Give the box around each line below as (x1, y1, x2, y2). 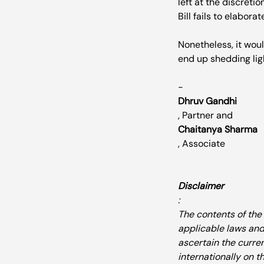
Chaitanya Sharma (178, 123, 258, 136)
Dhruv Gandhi (178, 95, 237, 108)
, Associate (178, 137, 225, 150)
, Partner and (178, 109, 235, 122)
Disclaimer (178, 180, 224, 193)
